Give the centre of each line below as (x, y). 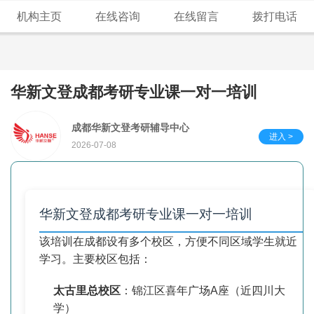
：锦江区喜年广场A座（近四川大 (203, 291)
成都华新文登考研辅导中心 (130, 128)
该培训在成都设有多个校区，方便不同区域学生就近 (168, 241)
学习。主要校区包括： (95, 259)
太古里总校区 (87, 291)
